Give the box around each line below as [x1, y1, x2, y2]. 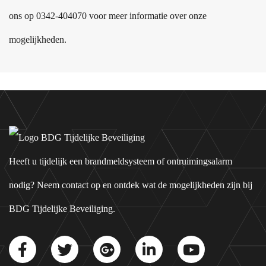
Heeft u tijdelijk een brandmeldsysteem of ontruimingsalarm [9, 156, 232, 166]
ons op [9, 11, 36, 21]
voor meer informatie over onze [87, 11, 207, 21]
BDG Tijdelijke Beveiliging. [9, 204, 115, 214]
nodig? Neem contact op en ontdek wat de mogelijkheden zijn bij [9, 180, 252, 190]
